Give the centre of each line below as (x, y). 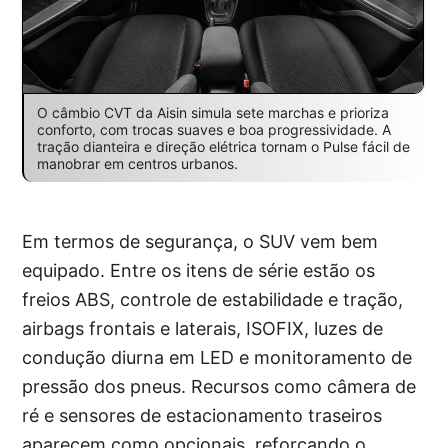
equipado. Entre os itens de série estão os (199, 271)
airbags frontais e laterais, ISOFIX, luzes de (203, 329)
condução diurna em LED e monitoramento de (217, 358)
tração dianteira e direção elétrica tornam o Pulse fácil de (223, 147)
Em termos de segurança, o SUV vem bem (200, 242)
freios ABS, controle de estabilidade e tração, (213, 300)
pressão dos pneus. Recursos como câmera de (219, 387)
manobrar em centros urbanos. (137, 164)
